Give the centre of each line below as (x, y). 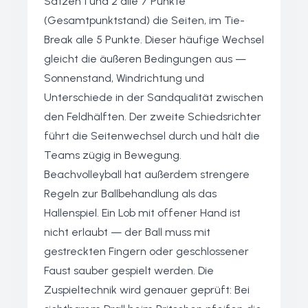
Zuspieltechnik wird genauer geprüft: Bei (147, 290)
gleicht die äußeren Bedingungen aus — (145, 59)
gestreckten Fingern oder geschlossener (146, 251)
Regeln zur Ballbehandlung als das (130, 194)
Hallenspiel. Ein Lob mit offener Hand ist (142, 213)
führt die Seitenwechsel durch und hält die (152, 136)
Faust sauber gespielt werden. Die (129, 271)
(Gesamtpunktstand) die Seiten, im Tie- (144, 20)
